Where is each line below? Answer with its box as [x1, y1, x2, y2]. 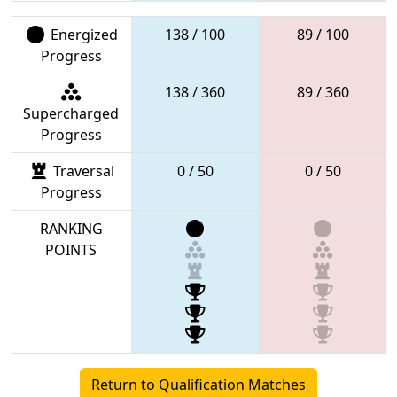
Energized [46, 24, 118, 44]
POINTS [45, 239, 97, 260]
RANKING [39, 218, 103, 238]
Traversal [50, 160, 114, 181]
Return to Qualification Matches [91, 374, 306, 394]
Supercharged [23, 103, 119, 123]
